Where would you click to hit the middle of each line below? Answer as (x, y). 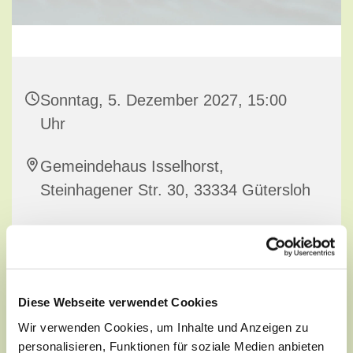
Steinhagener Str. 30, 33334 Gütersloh (175, 190)
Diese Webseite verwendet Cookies (118, 302)
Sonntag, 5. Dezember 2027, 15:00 (163, 100)
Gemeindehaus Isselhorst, (132, 167)
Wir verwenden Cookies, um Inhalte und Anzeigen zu (163, 327)
